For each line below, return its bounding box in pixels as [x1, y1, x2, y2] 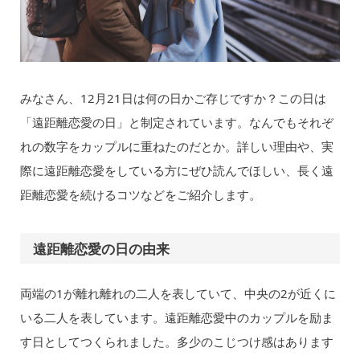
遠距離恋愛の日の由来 [33, 239, 170, 258]
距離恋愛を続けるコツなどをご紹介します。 [19, 186, 261, 202]
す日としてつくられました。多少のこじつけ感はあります [19, 333, 333, 350]
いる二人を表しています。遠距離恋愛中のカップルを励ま [19, 309, 333, 325]
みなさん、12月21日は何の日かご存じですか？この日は [19, 89, 326, 106]
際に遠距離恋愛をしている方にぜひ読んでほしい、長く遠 [19, 162, 333, 178]
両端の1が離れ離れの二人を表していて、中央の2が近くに [19, 284, 336, 301]
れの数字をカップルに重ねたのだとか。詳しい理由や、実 [19, 137, 333, 154]
